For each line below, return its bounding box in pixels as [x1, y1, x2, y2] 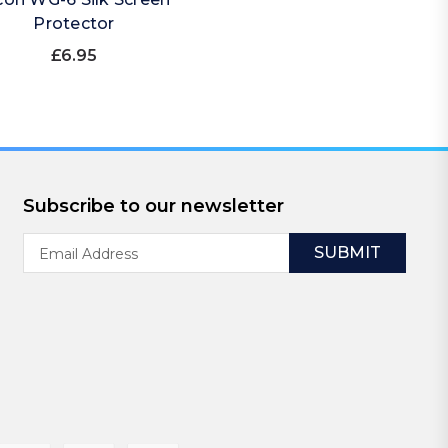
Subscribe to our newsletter [22, 195, 284, 218]
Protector [33, 14, 115, 34]
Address [22, 255, 82, 274]
